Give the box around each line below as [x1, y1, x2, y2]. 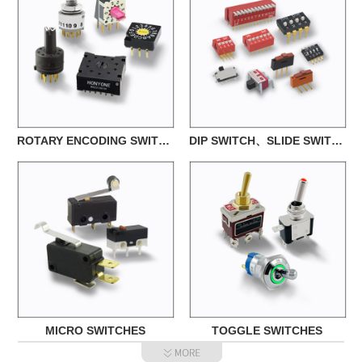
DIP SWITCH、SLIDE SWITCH [331, 133, 343, 147]
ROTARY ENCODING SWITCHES [158, 133, 170, 147]
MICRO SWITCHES [44, 323, 145, 337]
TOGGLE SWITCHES [211, 323, 322, 337]
